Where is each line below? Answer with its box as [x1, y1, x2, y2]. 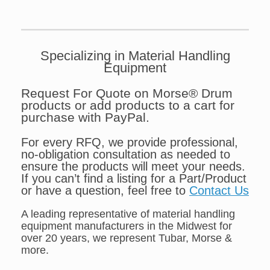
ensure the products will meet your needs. [21, 159, 249, 173]
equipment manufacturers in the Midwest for [21, 220, 232, 233]
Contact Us [189, 183, 249, 197]
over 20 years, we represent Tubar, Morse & [21, 232, 232, 245]
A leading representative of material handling [21, 208, 235, 221]
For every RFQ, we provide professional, [21, 135, 238, 149]
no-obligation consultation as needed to [21, 147, 230, 161]
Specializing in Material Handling [40, 48, 230, 64]
